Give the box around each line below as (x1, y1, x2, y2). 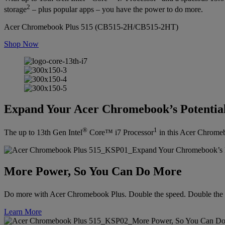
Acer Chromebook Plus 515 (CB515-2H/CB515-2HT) (4, 22, 178, 31)
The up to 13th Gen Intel (4, 128, 82, 137)
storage (4, 5, 27, 14)
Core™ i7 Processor (87, 128, 154, 137)
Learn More (4, 207, 42, 216)
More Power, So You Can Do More (4, 164, 182, 178)
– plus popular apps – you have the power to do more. (30, 5, 203, 14)
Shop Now (4, 39, 39, 48)
